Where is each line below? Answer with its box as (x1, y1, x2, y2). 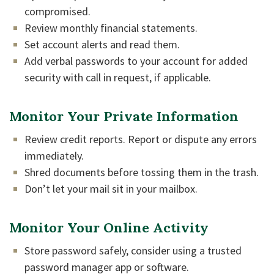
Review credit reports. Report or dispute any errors (24, 132, 257, 146)
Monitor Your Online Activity (9, 219, 209, 236)
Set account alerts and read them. (24, 37, 180, 51)
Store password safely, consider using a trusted (24, 243, 242, 257)
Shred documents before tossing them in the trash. (24, 165, 259, 179)
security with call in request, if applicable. (24, 70, 211, 84)
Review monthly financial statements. (24, 21, 198, 35)
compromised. (24, 4, 91, 18)
